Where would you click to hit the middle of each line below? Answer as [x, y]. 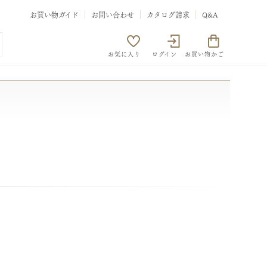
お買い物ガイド [54, 14]
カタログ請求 [168, 14]
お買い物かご [204, 54]
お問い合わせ [113, 14]
